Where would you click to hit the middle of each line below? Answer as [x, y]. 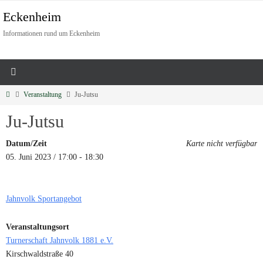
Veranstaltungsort [38, 227]
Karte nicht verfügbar [222, 143]
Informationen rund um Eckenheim [51, 33]
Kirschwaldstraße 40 [40, 254]
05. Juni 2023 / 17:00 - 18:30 [55, 157]
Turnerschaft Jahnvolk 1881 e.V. [60, 240]
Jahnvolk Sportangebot [44, 198]
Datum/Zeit [26, 143]
